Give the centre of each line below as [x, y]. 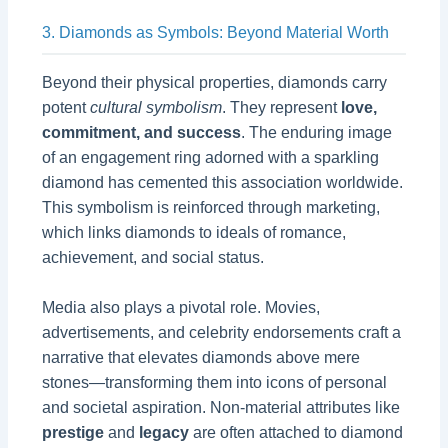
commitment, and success [142, 132]
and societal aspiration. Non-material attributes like [221, 408]
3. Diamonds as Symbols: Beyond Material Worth [216, 32]
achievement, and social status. [153, 257]
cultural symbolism [156, 107]
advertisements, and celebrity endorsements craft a [222, 333]
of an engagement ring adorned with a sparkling [211, 157]
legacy [164, 433]
